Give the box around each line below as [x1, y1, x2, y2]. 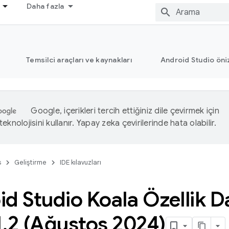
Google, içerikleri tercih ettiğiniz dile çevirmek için [31, 106, 219, 116]
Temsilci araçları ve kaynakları [26, 55, 132, 64]
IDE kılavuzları [60, 158, 101, 167]
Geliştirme [14, 158, 47, 167]
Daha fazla [27, 2, 64, 11]
